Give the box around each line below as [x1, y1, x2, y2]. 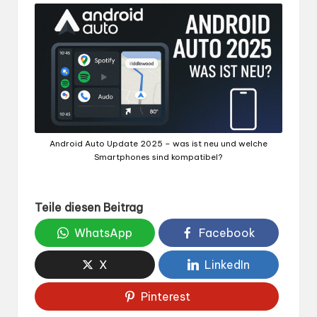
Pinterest [140, 289, 190, 304]
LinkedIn [204, 257, 250, 272]
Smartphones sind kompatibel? [94, 152, 223, 163]
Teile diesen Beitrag [35, 200, 143, 214]
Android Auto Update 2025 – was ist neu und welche [50, 139, 267, 149]
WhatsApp [74, 225, 132, 240]
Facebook [199, 225, 255, 240]
